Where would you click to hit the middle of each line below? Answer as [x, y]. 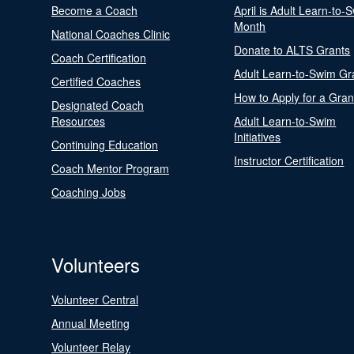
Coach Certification [99, 58]
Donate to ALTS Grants [292, 50]
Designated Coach [98, 105]
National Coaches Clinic [111, 34]
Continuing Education [105, 145]
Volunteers [96, 264]
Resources [78, 121]
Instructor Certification [289, 160]
